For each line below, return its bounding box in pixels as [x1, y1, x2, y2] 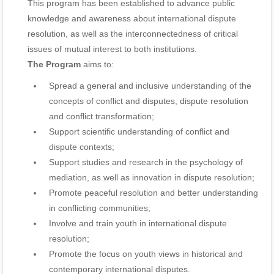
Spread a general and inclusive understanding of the [49, 81, 252, 91]
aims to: [83, 59, 114, 69]
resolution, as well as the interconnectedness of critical [28, 29, 239, 39]
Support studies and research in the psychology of [49, 157, 243, 167]
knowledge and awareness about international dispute [28, 13, 237, 23]
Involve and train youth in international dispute [49, 218, 228, 228]
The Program [28, 59, 84, 69]
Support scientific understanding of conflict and [49, 127, 230, 136]
